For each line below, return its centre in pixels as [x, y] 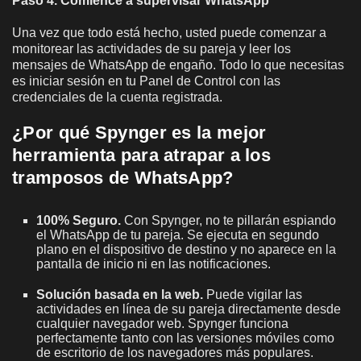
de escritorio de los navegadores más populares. [175, 352]
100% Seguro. [80, 220]
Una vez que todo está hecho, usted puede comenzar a [169, 32]
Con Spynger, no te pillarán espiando [230, 220]
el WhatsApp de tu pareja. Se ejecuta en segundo [178, 234]
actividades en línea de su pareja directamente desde [189, 309]
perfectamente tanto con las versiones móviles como [185, 338]
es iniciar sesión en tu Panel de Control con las [146, 81]
